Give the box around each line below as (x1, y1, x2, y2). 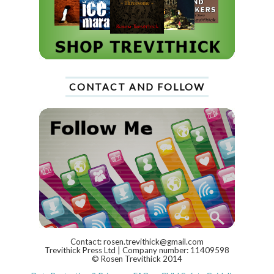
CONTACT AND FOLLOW (69, 81, 205, 92)
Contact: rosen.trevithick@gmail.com (70, 236, 204, 246)
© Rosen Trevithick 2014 (92, 253, 182, 264)
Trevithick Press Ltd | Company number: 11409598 (45, 245, 229, 255)
